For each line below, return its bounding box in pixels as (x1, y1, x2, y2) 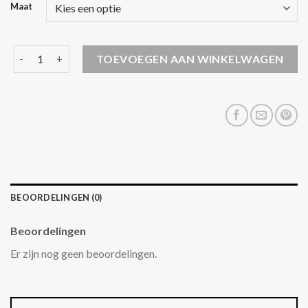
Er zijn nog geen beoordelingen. (10, 246, 157, 260)
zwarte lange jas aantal (12, 46, 121, 58)
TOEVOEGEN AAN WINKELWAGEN (96, 52, 284, 65)
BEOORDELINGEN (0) (10, 191, 102, 203)
